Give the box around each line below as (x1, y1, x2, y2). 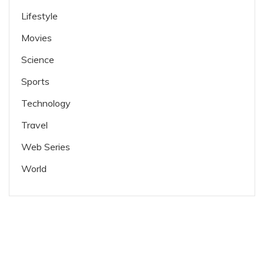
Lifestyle (21, 10, 58, 22)
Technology (21, 97, 71, 110)
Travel (21, 119, 48, 131)
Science (21, 54, 54, 66)
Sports (21, 75, 49, 88)
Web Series (21, 141, 70, 153)
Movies (21, 32, 52, 44)
